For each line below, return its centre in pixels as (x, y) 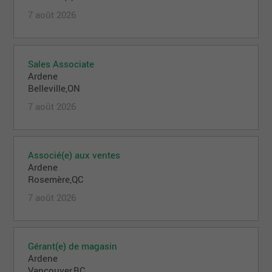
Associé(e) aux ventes (74, 155)
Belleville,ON (54, 88)
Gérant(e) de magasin (73, 246)
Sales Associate (61, 63)
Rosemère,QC (56, 179)
